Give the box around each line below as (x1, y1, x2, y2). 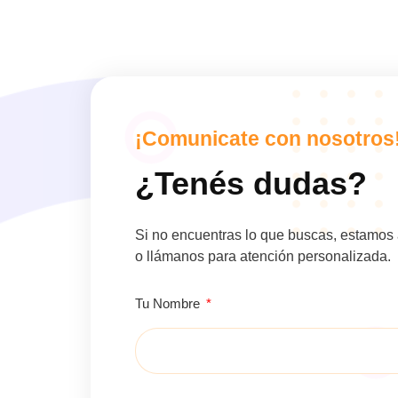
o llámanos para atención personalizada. (135, 249, 391, 264)
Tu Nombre (135, 296, 203, 311)
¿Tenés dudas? (135, 165, 367, 202)
